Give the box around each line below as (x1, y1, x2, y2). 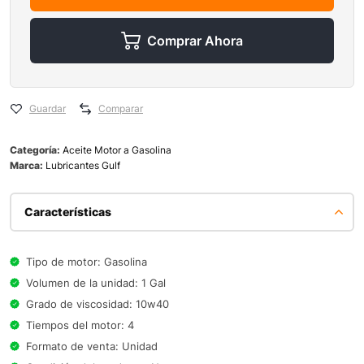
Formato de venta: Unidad (26, 340, 158, 353)
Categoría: (10, 144, 63, 157)
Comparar (98, 102, 143, 115)
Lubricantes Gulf (45, 159, 120, 172)
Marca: (10, 159, 45, 172)
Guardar (29, 102, 66, 115)
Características (24, 205, 111, 219)
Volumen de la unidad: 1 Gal (26, 276, 166, 290)
